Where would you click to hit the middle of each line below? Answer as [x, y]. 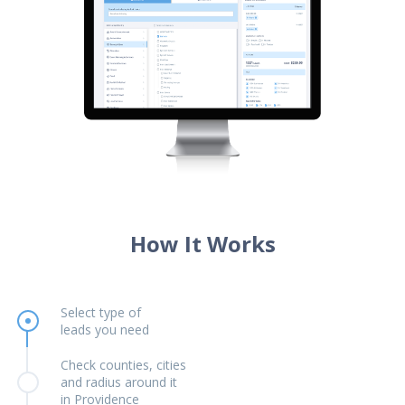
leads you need [104, 330]
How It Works [202, 244]
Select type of [100, 313]
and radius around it [118, 382]
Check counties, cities [123, 365]
